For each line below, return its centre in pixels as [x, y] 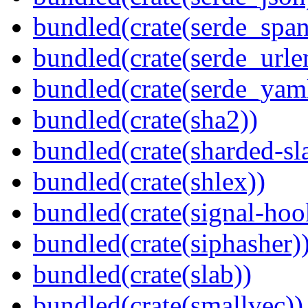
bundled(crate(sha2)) [145, 120]
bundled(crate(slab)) [142, 274]
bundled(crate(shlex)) [149, 181]
